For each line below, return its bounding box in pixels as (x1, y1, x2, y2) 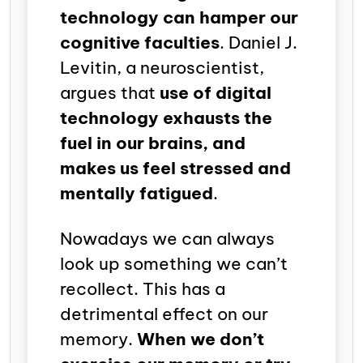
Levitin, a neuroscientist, (60, 56, 264, 79)
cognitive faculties (60, 31, 220, 53)
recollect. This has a (60, 277, 225, 300)
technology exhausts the (60, 106, 272, 129)
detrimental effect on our (60, 302, 268, 325)
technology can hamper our (60, 6, 298, 28)
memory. (60, 327, 137, 350)
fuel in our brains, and (60, 131, 246, 154)
